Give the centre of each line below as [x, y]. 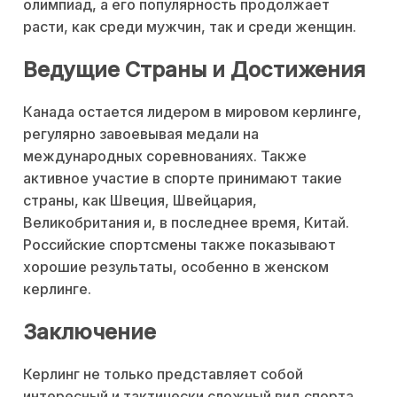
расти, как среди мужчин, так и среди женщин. [190, 27]
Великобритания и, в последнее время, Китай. [186, 223]
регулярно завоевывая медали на [141, 134]
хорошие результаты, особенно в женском [176, 267]
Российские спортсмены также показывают [179, 245]
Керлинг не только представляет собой [163, 374]
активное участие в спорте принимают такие [183, 179]
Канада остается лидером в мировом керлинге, [192, 112]
